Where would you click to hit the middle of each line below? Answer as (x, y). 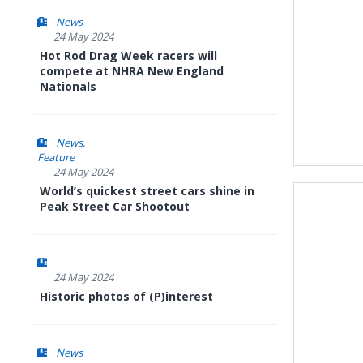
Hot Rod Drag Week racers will (128, 56)
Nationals (68, 86)
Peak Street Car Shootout (115, 206)
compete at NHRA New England (132, 71)
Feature (56, 157)
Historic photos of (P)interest (126, 296)
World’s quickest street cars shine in (147, 191)
